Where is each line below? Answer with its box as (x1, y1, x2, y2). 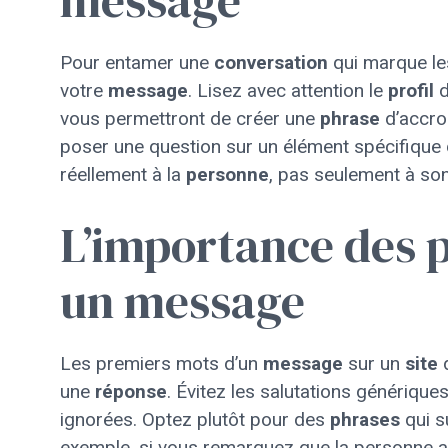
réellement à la (60, 163, 186, 186)
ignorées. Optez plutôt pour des (60, 407, 330, 431)
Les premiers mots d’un (60, 351, 263, 375)
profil (388, 79, 434, 102)
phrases (330, 407, 400, 431)
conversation (214, 51, 328, 74)
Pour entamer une (60, 51, 214, 74)
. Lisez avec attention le (188, 79, 388, 102)
